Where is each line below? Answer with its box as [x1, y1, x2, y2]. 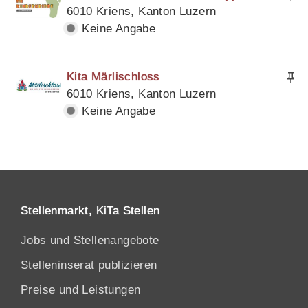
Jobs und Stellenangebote [21, 234, 159, 247]
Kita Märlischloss [67, 70, 160, 84]
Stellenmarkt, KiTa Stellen [21, 204, 160, 218]
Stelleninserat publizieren [21, 258, 157, 272]
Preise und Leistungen [21, 283, 141, 297]
